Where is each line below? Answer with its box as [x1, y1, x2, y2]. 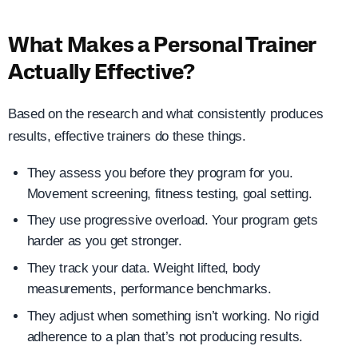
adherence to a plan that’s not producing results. [26, 328, 304, 344]
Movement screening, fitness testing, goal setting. [26, 185, 312, 201]
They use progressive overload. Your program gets [26, 213, 318, 229]
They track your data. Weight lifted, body [26, 260, 261, 276]
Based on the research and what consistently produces [8, 106, 324, 121]
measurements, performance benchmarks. [26, 280, 272, 296]
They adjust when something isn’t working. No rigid [26, 308, 319, 324]
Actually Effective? [8, 62, 195, 85]
